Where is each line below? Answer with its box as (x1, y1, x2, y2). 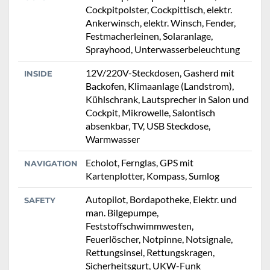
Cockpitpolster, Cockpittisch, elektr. (86, 4, 232, 16)
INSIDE (24, 69, 52, 79)
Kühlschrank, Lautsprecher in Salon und (86, 93, 249, 105)
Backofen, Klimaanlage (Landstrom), (86, 80, 234, 92)
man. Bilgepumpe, (86, 207, 159, 219)
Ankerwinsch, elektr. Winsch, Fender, (86, 17, 236, 29)
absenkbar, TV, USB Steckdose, (86, 120, 210, 132)
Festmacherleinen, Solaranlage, (86, 30, 213, 42)
